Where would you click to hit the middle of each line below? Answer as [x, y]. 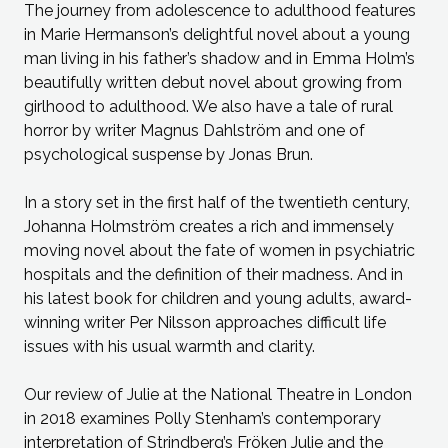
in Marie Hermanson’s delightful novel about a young [217, 35]
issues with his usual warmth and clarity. [169, 347]
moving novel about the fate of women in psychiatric [219, 251]
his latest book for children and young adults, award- [218, 299]
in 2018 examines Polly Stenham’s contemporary [202, 419]
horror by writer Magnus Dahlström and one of [194, 131]
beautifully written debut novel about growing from [213, 83]
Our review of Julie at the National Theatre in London [218, 395]
